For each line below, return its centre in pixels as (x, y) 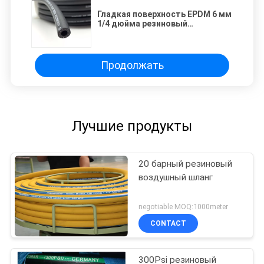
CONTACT (169, 224)
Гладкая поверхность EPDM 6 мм (164, 14)
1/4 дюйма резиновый (142, 23)
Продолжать (132, 65)
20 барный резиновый (186, 164)
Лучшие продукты (132, 126)
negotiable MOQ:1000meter (184, 207)
